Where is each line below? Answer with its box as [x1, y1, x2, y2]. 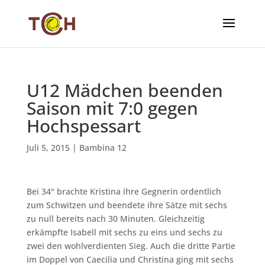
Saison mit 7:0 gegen [26, 96, 198, 120]
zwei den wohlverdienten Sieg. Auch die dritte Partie [26, 240, 235, 251]
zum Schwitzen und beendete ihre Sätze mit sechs [26, 199, 227, 211]
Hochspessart [26, 114, 141, 138]
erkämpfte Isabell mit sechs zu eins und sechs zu [26, 227, 222, 238]
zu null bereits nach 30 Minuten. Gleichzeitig [26, 213, 205, 224]
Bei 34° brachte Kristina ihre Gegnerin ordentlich [26, 186, 221, 197]
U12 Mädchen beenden [26, 78, 223, 102]
